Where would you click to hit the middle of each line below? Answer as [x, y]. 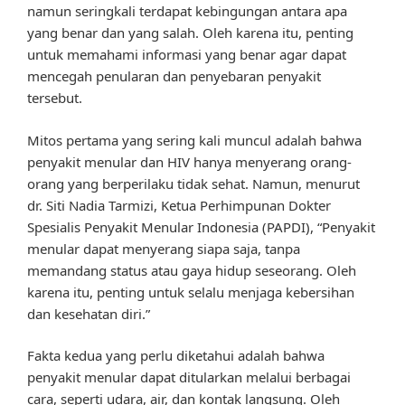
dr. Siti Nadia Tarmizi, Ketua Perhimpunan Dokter [179, 205]
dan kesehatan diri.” [89, 313]
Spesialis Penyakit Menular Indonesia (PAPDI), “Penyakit [201, 226]
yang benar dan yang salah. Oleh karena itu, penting [190, 33]
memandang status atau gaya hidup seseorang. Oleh [192, 270]
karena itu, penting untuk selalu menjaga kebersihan [191, 292]
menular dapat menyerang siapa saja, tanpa [164, 248]
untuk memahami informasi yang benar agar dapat [187, 55]
